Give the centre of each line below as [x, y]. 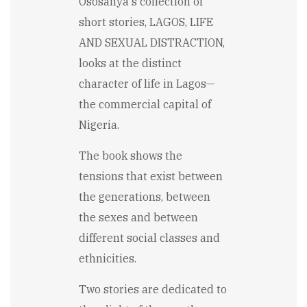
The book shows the [131, 156]
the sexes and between [138, 218]
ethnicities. [108, 259]
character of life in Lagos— [147, 84]
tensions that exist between [151, 176]
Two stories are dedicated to [153, 290]
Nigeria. [99, 125]
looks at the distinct [130, 63]
